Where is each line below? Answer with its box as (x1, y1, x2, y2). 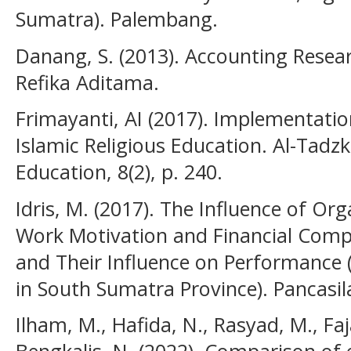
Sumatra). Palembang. (16, 5, 218, 32)
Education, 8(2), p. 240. (16, 158, 223, 186)
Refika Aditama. (16, 68, 159, 96)
